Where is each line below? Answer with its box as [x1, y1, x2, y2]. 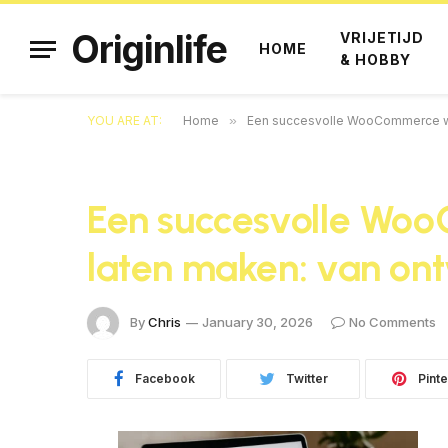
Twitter [285, 371, 328, 386]
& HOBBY [340, 51, 412, 68]
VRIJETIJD [340, 29, 424, 46]
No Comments [349, 313, 436, 330]
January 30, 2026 [202, 313, 313, 330]
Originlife [71, 26, 227, 72]
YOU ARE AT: [87, 113, 162, 128]
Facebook [134, 371, 195, 386]
